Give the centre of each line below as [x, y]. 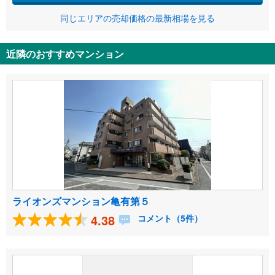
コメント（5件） [169, 218]
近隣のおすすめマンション [65, 54]
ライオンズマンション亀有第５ [81, 201]
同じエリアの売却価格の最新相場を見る [137, 18]
